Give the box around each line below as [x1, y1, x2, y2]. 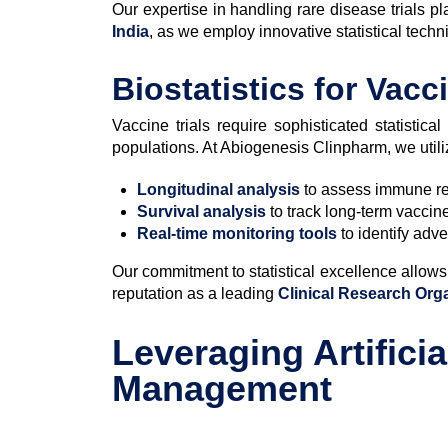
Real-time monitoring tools [137, 224, 337, 242]
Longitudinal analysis [137, 180, 300, 198]
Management [112, 367, 332, 409]
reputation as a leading [112, 284, 278, 302]
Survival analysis [137, 202, 266, 220]
